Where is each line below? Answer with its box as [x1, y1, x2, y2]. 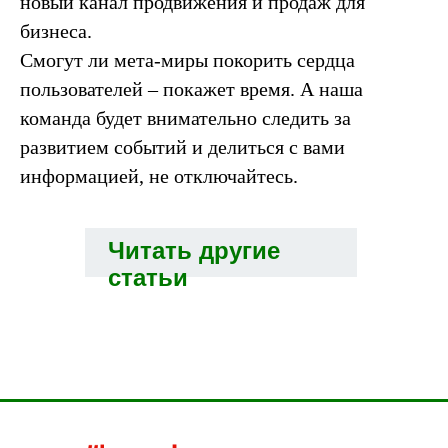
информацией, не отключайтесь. [20, 165, 298, 188]
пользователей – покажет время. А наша [20, 78, 363, 101]
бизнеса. [20, 20, 97, 43]
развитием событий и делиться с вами [20, 136, 345, 159]
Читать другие [108, 237, 280, 265]
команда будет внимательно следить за [20, 107, 351, 130]
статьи [108, 264, 188, 292]
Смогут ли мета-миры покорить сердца [20, 49, 355, 72]
